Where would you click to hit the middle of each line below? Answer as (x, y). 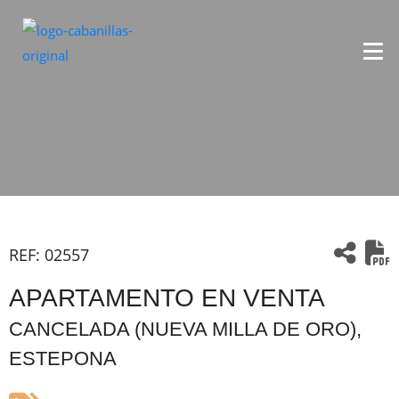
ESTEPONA (63, 358)
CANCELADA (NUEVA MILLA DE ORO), (185, 329)
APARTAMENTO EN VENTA (167, 298)
